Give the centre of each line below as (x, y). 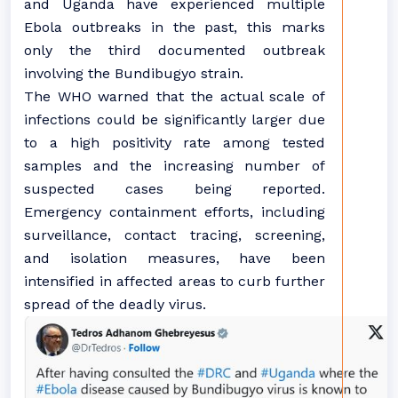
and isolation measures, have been (175, 258)
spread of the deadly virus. (115, 304)
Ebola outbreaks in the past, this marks (175, 27)
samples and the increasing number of (175, 165)
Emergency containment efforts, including (175, 211)
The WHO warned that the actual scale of (175, 96)
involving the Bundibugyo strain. (134, 73)
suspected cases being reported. (175, 188)
